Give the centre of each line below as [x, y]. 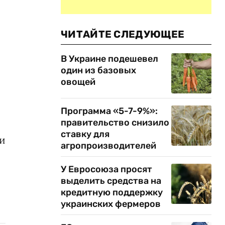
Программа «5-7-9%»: [109, 111]
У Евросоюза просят [106, 169]
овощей [78, 82]
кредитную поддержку [112, 192]
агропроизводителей [108, 146]
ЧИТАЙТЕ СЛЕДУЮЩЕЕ [123, 34]
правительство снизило [115, 123]
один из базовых [98, 70]
